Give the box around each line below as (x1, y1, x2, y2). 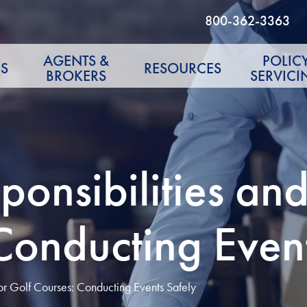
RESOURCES (143, 58, 221, 79)
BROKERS (46, 66, 107, 86)
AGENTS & (43, 51, 110, 71)
